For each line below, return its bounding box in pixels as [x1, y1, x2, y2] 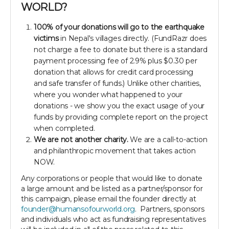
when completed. [34, 124, 97, 133]
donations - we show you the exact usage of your [34, 101, 205, 111]
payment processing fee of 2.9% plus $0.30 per [34, 56, 197, 66]
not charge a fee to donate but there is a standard [34, 45, 208, 55]
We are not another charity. [34, 135, 128, 145]
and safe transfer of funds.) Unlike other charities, [34, 79, 201, 88]
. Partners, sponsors [135, 204, 204, 214]
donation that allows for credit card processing [34, 67, 194, 77]
